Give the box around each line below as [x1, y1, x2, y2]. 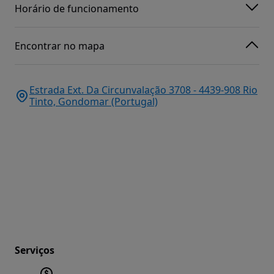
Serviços [15, 243, 54, 257]
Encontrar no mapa [15, 39, 105, 53]
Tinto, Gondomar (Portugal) [29, 95, 158, 109]
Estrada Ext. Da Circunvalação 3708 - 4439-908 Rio [29, 83, 257, 97]
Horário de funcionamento [15, 1, 139, 15]
